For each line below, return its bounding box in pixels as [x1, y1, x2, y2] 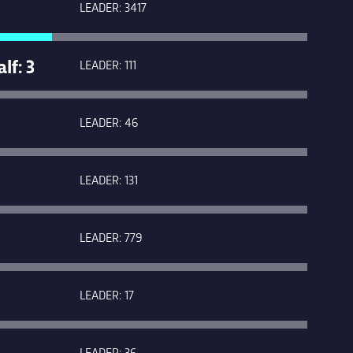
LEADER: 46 [80, 113, 138, 130]
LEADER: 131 [80, 170, 138, 188]
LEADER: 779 [80, 228, 142, 245]
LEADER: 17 [80, 285, 134, 303]
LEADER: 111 [80, 55, 136, 72]
